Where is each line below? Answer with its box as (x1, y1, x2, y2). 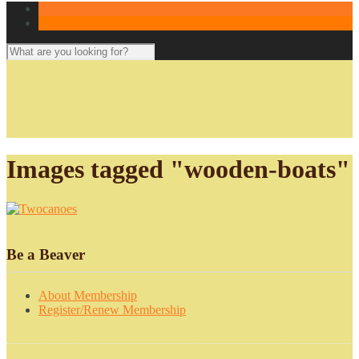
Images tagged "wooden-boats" (6, 155, 350, 184)
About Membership (38, 288, 137, 302)
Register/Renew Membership (38, 302, 186, 317)
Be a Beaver (6, 245, 85, 263)
